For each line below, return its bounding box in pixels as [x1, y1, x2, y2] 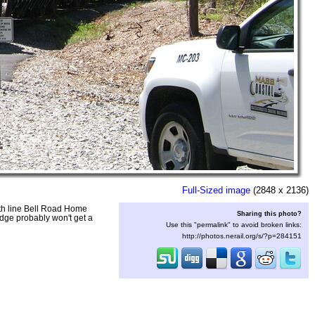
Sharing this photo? [237, 210, 302, 217]
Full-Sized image [182, 185, 250, 195]
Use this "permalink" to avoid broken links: [166, 221, 302, 229]
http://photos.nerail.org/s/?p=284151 [182, 232, 302, 240]
